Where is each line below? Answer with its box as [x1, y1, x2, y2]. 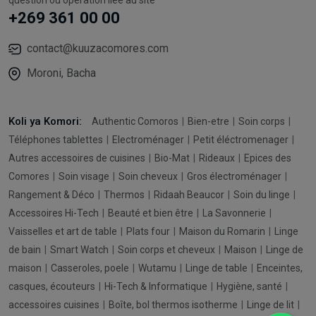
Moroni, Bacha [27, 66, 96, 80]
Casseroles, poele [51, 262, 131, 274]
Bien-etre [188, 115, 231, 127]
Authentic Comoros [92, 115, 181, 127]
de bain [8, 243, 43, 255]
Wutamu [138, 262, 178, 274]
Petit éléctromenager [193, 133, 291, 145]
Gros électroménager [187, 170, 284, 182]
